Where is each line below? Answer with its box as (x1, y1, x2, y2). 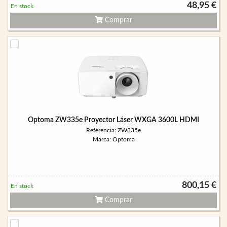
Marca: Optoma (92, 136, 135, 142)
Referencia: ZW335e (86, 127, 141, 133)
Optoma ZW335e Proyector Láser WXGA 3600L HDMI (28, 117, 199, 124)
